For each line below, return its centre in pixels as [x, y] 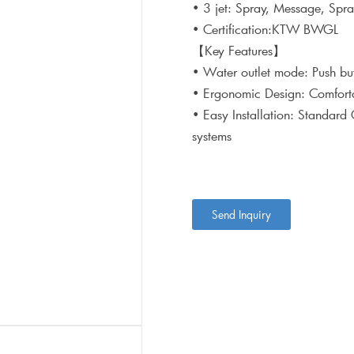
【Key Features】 [238, 50]
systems [211, 136]
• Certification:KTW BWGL [269, 29]
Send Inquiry [241, 215]
